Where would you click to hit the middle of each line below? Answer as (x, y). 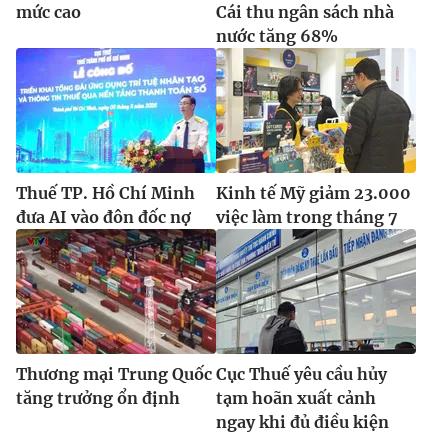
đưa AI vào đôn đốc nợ (103, 216)
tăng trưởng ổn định (98, 397)
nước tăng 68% (277, 35)
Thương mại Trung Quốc (114, 373)
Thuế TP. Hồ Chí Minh (105, 192)
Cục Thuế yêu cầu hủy (301, 373)
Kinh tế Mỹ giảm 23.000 (313, 192)
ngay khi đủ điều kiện (302, 421)
